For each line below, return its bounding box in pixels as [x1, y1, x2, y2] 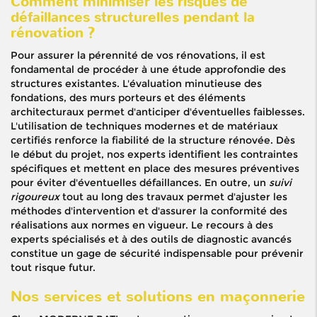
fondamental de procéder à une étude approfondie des [11, 63, 286, 76]
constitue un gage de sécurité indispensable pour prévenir [11, 247, 304, 260]
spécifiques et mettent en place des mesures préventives [11, 162, 299, 175]
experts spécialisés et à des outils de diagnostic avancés [11, 233, 292, 246]
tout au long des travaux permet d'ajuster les [59, 190, 287, 204]
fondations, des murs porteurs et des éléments [11, 91, 246, 105]
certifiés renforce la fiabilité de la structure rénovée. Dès [11, 134, 295, 147]
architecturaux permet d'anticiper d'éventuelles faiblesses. [11, 105, 305, 119]
